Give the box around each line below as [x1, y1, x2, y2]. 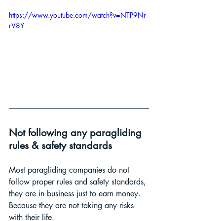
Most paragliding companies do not [9, 164, 132, 175]
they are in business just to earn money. [9, 188, 143, 199]
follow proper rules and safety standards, [9, 176, 148, 187]
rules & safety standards [9, 139, 112, 152]
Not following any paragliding [9, 126, 145, 139]
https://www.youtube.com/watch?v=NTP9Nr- [9, 10, 147, 20]
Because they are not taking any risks [9, 200, 136, 211]
